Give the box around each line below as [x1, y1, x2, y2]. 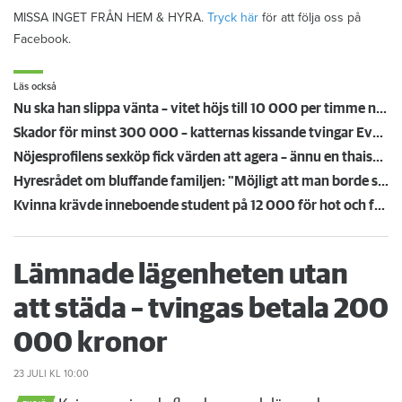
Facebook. [13, 31, 71, 47]
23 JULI [13, 367, 47, 380]
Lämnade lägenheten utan [13, 260, 348, 290]
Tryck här [207, 9, 258, 25]
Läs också [13, 80, 57, 92]
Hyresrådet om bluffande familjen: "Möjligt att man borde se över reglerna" [378, 173, 389, 188]
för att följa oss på [258, 9, 361, 25]
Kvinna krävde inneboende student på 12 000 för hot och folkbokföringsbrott [374, 197, 385, 213]
